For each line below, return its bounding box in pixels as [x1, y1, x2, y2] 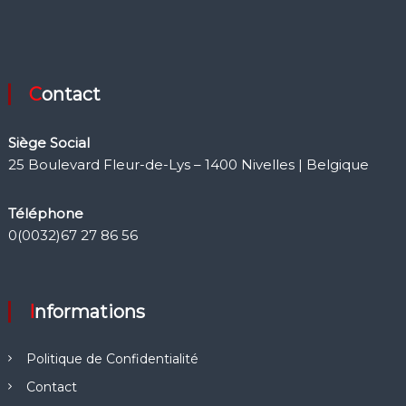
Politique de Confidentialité [25, 351, 198, 368]
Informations [34, 301, 145, 324]
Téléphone [7, 205, 83, 223]
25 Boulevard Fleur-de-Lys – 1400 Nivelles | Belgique [7, 156, 369, 174]
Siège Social [7, 134, 90, 152]
